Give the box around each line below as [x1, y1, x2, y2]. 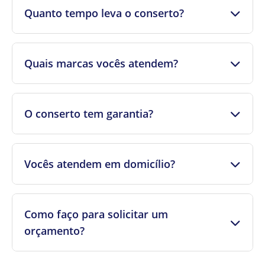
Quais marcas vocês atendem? [24, 56, 178, 71]
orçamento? [24, 224, 85, 238]
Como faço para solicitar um [24, 207, 168, 222]
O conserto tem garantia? [24, 106, 153, 121]
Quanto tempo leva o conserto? [24, 6, 184, 21]
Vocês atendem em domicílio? [24, 157, 175, 172]
